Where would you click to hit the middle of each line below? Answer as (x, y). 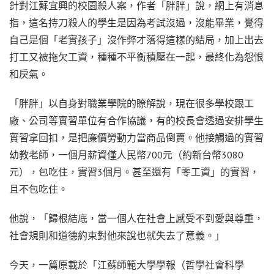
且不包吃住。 (39, 189)
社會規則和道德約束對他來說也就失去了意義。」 (117, 235)
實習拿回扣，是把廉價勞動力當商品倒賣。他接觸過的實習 (136, 137)
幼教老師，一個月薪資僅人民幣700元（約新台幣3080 (126, 154)
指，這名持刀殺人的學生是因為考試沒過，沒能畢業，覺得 (136, 22)
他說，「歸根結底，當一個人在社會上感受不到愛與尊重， (136, 218)
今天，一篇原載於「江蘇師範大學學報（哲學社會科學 (127, 265)
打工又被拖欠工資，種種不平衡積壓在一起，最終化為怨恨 (136, 57)
